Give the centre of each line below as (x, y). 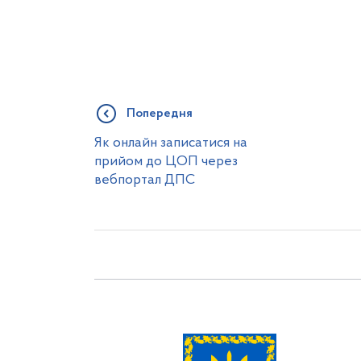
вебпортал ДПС (145, 180)
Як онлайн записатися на (171, 143)
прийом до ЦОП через (166, 162)
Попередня (160, 114)
